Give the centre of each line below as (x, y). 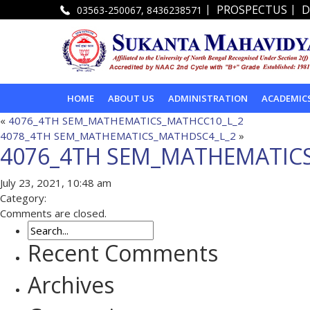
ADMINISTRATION (208, 98)
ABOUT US (131, 98)
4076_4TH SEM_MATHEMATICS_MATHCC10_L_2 (126, 120)
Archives (71, 284)
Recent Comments (123, 253)
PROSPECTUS (252, 10)
